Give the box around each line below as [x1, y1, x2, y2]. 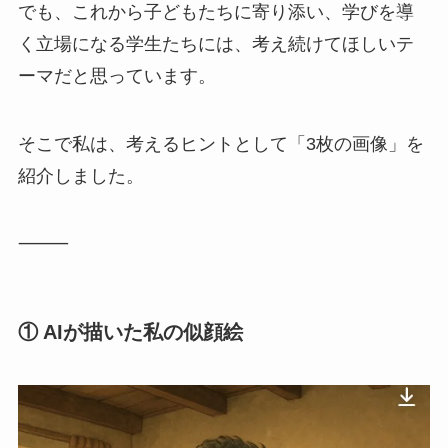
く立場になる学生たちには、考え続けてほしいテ [17, 33, 414, 54]
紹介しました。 [17, 165, 144, 186]
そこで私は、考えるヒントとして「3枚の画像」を [17, 133, 424, 154]
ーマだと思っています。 [17, 65, 216, 86]
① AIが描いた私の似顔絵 [17, 320, 243, 343]
